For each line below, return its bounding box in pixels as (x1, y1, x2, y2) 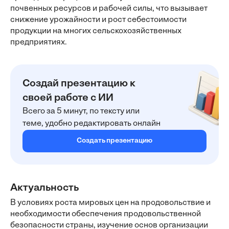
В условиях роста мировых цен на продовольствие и (10, 199, 211, 207)
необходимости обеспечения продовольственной (10, 210, 201, 218)
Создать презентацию (77, 137, 152, 145)
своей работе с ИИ (22, 93, 113, 103)
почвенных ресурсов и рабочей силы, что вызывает (10, 5, 208, 13)
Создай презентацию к (22, 79, 135, 89)
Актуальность (10, 183, 79, 193)
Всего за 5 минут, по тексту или (22, 107, 140, 116)
